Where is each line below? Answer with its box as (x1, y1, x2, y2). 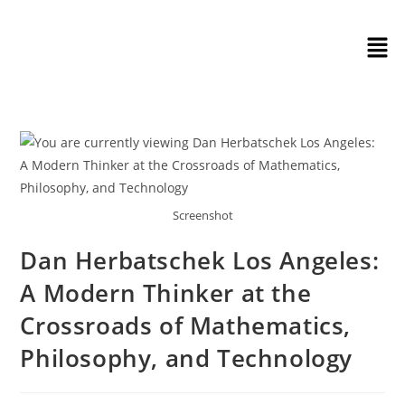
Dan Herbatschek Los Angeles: (20, 243, 380, 277)
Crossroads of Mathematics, (20, 308, 352, 342)
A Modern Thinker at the (20, 276, 312, 309)
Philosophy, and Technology (20, 341, 353, 374)
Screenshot (172, 206, 233, 223)
